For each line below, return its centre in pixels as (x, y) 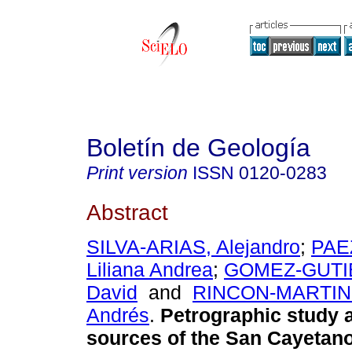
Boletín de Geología (198, 148)
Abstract (127, 212)
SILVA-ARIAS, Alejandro (193, 247)
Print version (137, 173)
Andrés (118, 315)
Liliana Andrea (150, 270)
